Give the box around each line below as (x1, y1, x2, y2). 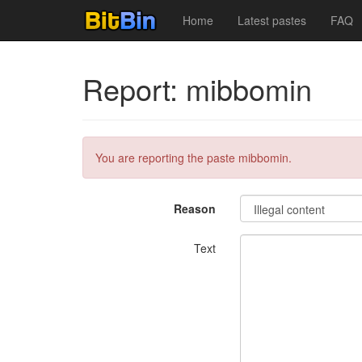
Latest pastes (238, 12, 306, 28)
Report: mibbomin (82, 68, 312, 109)
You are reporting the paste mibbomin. (95, 149, 292, 166)
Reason (174, 200, 216, 217)
